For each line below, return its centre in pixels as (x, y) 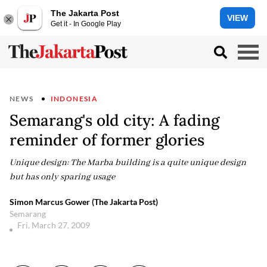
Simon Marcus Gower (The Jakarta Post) (84, 202)
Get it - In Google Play (86, 24)
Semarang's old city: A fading (114, 120)
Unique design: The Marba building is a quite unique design (128, 163)
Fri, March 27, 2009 (55, 225)
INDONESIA (74, 99)
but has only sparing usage (62, 177)
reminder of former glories (107, 140)
